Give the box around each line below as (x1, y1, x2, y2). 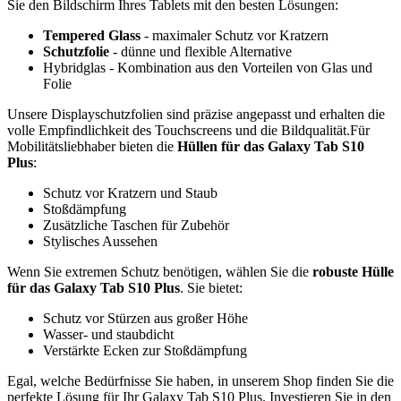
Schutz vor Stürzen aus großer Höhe (43, 310, 248, 326)
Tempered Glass (43, 27, 141, 43)
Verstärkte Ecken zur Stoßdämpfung (43, 342, 247, 358)
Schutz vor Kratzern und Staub (43, 184, 218, 200)
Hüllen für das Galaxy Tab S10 (177, 138, 364, 154)
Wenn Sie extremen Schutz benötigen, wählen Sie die (7, 263, 312, 279)
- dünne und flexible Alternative (109, 43, 292, 59)
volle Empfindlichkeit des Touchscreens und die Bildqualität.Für (7, 122, 370, 138)
